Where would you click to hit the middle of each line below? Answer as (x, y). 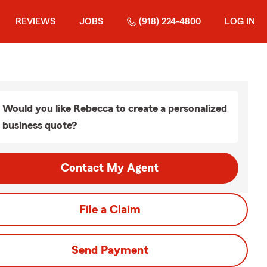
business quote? (40, 125)
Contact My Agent (110, 168)
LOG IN (240, 21)
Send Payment (110, 250)
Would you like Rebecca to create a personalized (115, 108)
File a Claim (110, 210)
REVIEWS (35, 21)
